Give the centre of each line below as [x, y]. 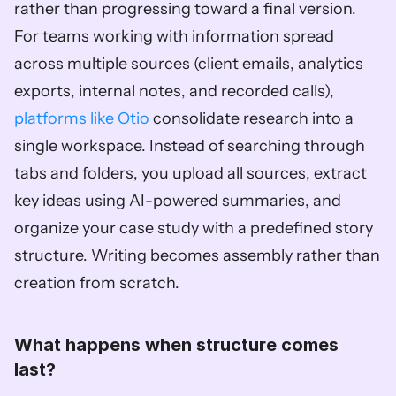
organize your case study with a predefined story [194, 228]
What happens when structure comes [176, 345]
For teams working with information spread [174, 36]
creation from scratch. [97, 283]
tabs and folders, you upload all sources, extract [190, 173]
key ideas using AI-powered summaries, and [178, 201]
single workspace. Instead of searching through [190, 146]
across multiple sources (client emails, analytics [189, 64]
